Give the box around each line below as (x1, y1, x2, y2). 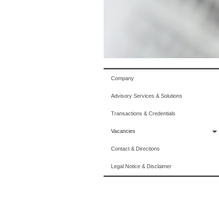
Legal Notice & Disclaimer (111, 163, 172, 169)
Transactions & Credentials (111, 110, 175, 116)
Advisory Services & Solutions (111, 93, 182, 99)
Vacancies (111, 128, 135, 134)
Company (111, 75, 134, 81)
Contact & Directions (111, 146, 160, 152)
